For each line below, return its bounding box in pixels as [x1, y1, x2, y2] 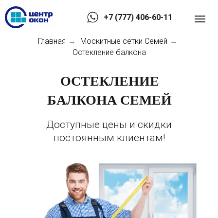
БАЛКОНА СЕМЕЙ [47, 90, 172, 110]
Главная [38, 36, 66, 46]
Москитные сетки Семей [80, 36, 167, 46]
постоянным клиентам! [53, 132, 165, 144]
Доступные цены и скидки [46, 119, 172, 131]
